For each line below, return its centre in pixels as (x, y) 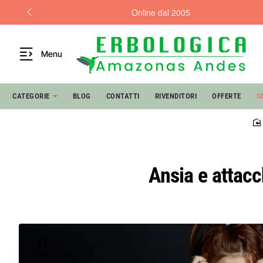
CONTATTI (123, 96)
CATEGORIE (31, 96)
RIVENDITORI (176, 96)
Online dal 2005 (161, 12)
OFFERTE (227, 96)
